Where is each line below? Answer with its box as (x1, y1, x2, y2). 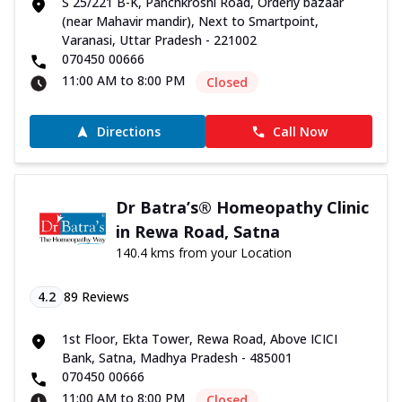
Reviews (78, 288, 129, 306)
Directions (96, 123, 161, 141)
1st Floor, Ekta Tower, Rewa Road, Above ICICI (62, 330, 337, 348)
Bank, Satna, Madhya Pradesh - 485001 (62, 349, 293, 367)
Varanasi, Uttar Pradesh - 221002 (62, 31, 257, 49)
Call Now (272, 123, 328, 141)
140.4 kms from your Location (115, 244, 292, 262)
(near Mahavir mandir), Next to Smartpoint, (62, 13, 319, 31)
